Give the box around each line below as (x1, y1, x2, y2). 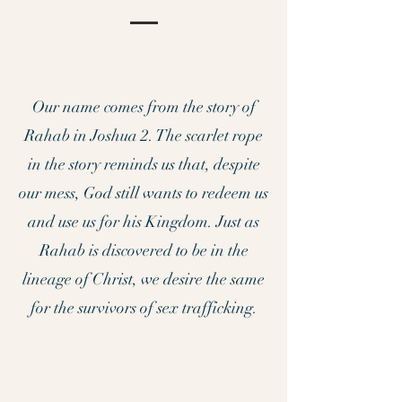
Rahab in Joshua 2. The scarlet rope (24, 126, 263, 145)
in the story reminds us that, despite (27, 154, 260, 174)
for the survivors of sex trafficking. (30, 298, 258, 318)
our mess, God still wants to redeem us (19, 183, 268, 203)
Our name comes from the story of (31, 97, 256, 117)
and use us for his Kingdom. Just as (28, 212, 259, 232)
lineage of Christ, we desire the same (22, 269, 265, 289)
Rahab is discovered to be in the (39, 240, 249, 260)
